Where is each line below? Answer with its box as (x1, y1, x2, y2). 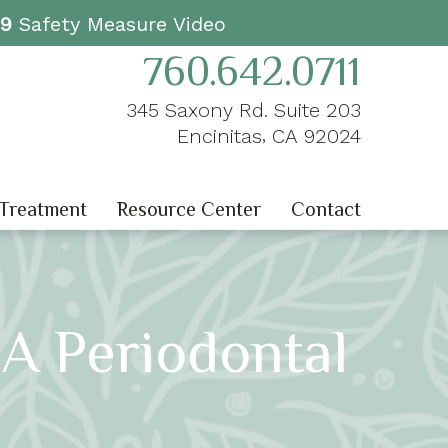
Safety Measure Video (11, 12, 226, 36)
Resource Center (117, 198, 261, 221)
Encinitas (176, 124, 262, 148)
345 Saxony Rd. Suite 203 (125, 98, 361, 122)
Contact (291, 198, 361, 221)
